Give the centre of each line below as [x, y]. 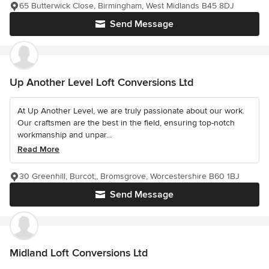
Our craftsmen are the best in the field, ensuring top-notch [126, 123]
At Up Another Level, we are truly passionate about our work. [131, 111]
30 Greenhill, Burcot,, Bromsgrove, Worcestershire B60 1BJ [129, 177]
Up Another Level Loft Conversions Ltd [101, 83]
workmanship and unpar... [65, 135]
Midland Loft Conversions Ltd [79, 253]
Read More [38, 150]
